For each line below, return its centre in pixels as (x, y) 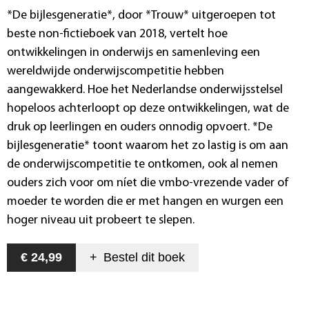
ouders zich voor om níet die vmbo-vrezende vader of (148, 183)
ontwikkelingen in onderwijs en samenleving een (133, 53)
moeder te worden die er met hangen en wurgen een (145, 202)
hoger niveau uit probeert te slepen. (101, 221)
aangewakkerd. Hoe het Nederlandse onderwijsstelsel (145, 90)
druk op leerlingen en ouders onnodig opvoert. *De (140, 128)
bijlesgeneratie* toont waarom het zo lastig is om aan (148, 146)
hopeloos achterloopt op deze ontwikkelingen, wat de (148, 109)
